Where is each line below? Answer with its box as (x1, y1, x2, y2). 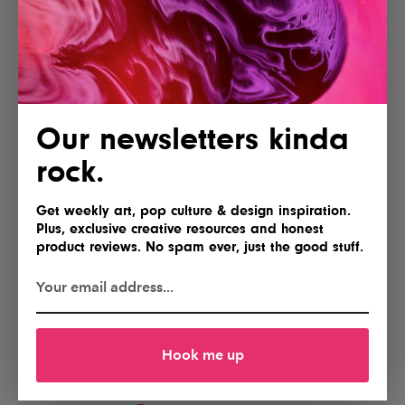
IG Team (79, 360, 139, 379)
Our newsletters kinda (36, 119, 349, 156)
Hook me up (161, 345, 244, 363)
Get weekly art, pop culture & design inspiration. (36, 201, 351, 219)
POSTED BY (79, 347, 119, 357)
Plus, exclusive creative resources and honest (36, 219, 324, 237)
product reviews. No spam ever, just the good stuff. (36, 237, 363, 255)
